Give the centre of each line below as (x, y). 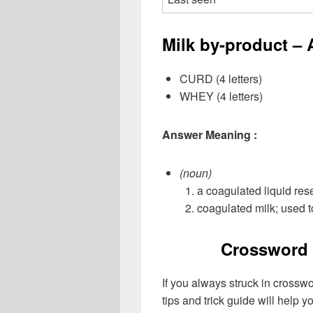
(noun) (196, 173)
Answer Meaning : (210, 134)
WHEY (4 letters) (221, 96)
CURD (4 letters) (221, 78)
